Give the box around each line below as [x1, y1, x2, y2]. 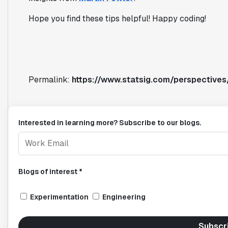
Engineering [102, 192, 146, 202]
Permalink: [28, 74, 72, 85]
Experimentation [30, 192, 89, 202]
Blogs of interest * [18, 166, 82, 176]
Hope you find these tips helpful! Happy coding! [28, 13, 206, 24]
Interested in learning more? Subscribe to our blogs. [18, 118, 201, 127]
